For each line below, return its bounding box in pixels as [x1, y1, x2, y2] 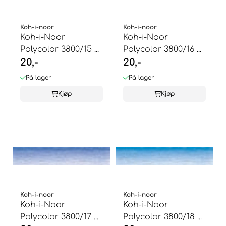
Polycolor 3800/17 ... [20, 212, 98, 221]
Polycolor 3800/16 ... [123, 44, 201, 54]
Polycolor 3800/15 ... [20, 44, 99, 54]
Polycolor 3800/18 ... [123, 212, 202, 221]
